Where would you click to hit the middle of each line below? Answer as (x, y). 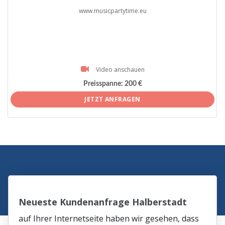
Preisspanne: (103, 84)
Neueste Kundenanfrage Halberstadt (103, 202)
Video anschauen (120, 70)
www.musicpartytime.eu (113, 11)
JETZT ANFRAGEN (113, 99)
